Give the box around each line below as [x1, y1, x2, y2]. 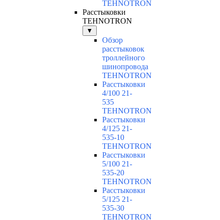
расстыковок [102, 45, 144, 54]
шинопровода [102, 62, 148, 71]
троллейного [102, 54, 145, 62]
